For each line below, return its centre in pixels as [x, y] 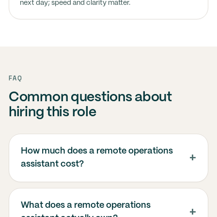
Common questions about [90, 98]
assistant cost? [52, 164]
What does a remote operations [85, 205]
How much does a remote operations [97, 151]
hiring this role [52, 113]
